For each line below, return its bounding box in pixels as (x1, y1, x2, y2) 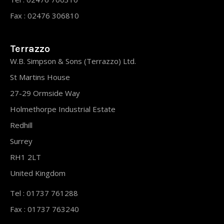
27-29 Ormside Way (10, 87, 80, 98)
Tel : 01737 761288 (10, 187, 78, 198)
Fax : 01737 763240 (10, 203, 79, 214)
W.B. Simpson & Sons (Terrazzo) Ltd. (10, 55, 136, 66)
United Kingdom (10, 167, 65, 178)
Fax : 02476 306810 (10, 10, 79, 20)
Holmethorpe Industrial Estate (10, 103, 115, 114)
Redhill (10, 119, 32, 130)
